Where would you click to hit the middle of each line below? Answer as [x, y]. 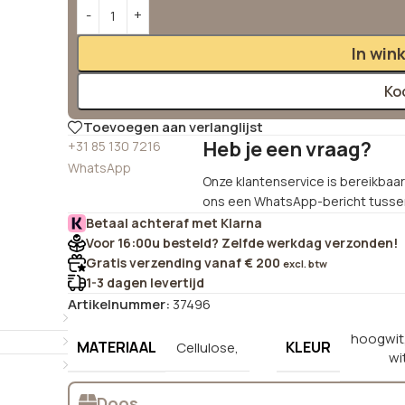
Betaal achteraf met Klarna [174, 222]
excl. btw [305, 263]
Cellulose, [207, 348]
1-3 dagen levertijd [145, 282]
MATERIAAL [117, 348]
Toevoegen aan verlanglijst [173, 127]
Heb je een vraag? [287, 149]
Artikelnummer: [120, 304]
